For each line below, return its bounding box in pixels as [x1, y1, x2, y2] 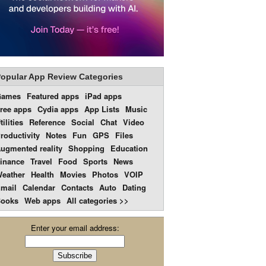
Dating [122, 182, 146, 193]
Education [110, 142, 148, 154]
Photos [92, 169, 118, 180]
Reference [29, 116, 65, 128]
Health [31, 169, 54, 180]
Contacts [61, 182, 93, 193]
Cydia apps [37, 103, 78, 115]
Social [71, 116, 94, 128]
